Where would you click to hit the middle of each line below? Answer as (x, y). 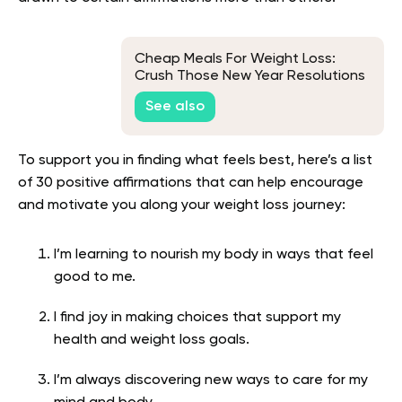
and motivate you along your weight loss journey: (182, 206)
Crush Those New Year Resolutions (250, 77)
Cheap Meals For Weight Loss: (235, 60)
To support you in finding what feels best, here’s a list (195, 161)
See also (175, 106)
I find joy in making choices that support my (197, 318)
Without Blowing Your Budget (232, 94)
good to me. (95, 278)
